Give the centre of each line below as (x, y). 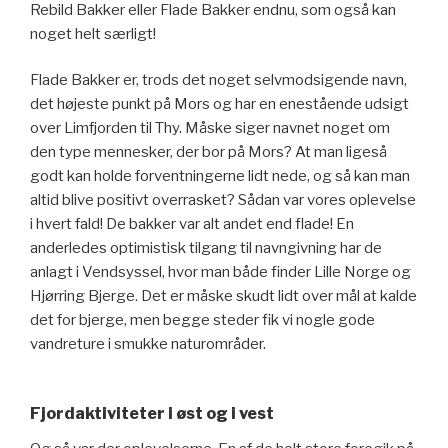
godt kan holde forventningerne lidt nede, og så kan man (220, 176)
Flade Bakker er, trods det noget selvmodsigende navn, (218, 80)
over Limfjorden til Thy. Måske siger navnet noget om (210, 128)
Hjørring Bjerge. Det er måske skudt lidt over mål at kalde (223, 296)
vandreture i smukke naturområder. (148, 344)
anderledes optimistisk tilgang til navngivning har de (206, 248)
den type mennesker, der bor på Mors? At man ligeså (208, 152)
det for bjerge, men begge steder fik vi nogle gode (202, 320)
